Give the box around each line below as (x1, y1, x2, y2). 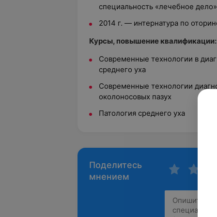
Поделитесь (89, 160, 142, 170)
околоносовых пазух (99, 92, 171, 101)
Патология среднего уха (99, 108, 185, 118)
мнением (89, 171, 129, 182)
